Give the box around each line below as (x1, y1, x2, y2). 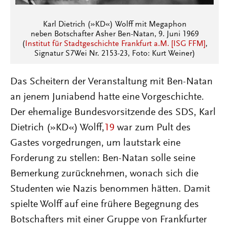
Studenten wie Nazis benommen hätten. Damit (10, 184, 210, 194)
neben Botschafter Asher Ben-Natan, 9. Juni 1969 (30, 30, 199, 38)
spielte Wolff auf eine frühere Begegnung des (10, 199, 199, 210)
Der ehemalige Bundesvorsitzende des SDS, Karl (10, 107, 216, 118)
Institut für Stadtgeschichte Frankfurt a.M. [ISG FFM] (25, 40, 205, 48)
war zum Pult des (114, 123, 191, 133)
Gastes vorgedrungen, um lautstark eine (10, 138, 180, 148)
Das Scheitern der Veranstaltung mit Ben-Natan (10, 77, 213, 87)
